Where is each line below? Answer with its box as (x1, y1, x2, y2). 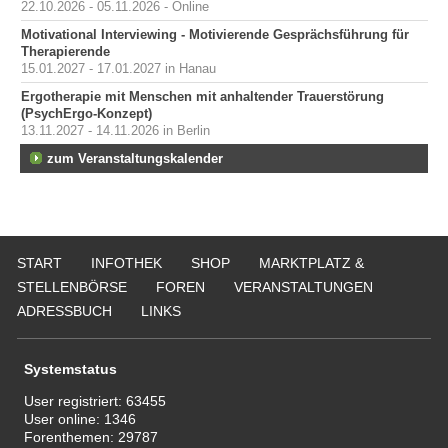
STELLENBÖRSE (17, 278, 127, 295)
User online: (24, 411, 105, 428)
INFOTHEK (91, 254, 162, 271)
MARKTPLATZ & (259, 254, 364, 271)
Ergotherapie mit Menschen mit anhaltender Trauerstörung (21, 89, 384, 105)
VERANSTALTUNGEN (234, 278, 373, 295)
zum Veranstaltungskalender (47, 151, 223, 167)
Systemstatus (24, 361, 118, 378)
